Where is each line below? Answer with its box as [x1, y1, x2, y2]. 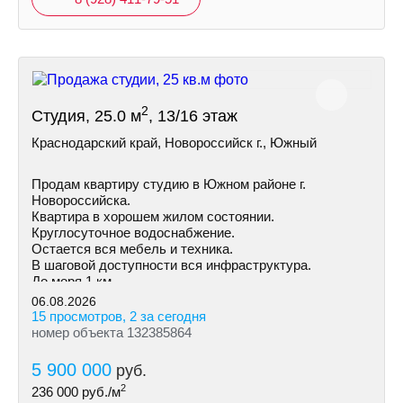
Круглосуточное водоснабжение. [31, 225, 235, 240]
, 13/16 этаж [148, 107, 237, 125]
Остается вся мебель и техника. [31, 241, 233, 256]
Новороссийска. [31, 193, 130, 208]
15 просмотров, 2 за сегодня [31, 309, 206, 324]
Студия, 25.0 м [31, 107, 141, 125]
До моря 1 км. [31, 273, 115, 289]
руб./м [78, 384, 121, 399]
